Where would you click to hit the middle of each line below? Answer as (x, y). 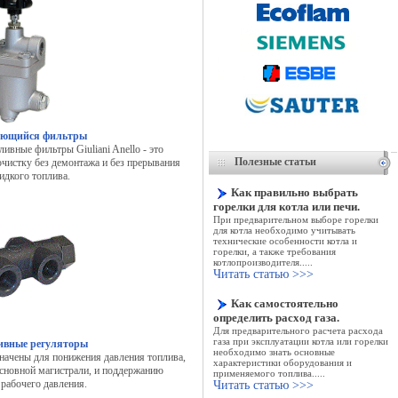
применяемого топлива (262, 373)
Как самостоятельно (284, 303)
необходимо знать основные (274, 352)
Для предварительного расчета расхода (298, 330)
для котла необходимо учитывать (284, 230)
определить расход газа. (276, 318)
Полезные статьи (275, 162)
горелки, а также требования (274, 251)
